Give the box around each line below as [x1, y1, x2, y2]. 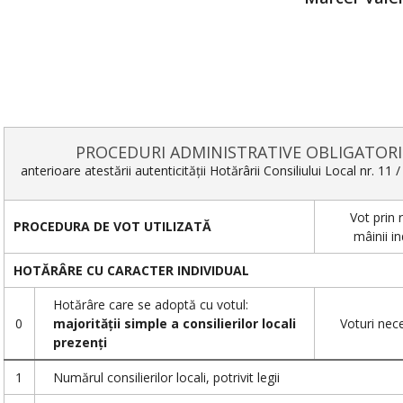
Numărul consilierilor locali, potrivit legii [52, 369, 280, 387]
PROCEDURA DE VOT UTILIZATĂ [13, 218, 211, 236]
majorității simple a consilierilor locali [52, 315, 296, 333]
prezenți [52, 334, 107, 352]
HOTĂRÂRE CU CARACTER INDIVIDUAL [13, 262, 249, 280]
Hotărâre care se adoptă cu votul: [52, 296, 248, 314]
